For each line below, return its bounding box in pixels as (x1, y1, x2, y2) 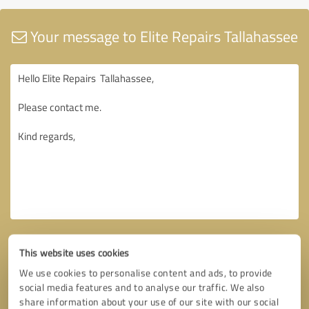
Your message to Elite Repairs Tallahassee (26, 25, 298, 47)
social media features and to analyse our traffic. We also (19, 281, 265, 294)
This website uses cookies (19, 246, 130, 259)
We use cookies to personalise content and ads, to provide (19, 266, 272, 279)
